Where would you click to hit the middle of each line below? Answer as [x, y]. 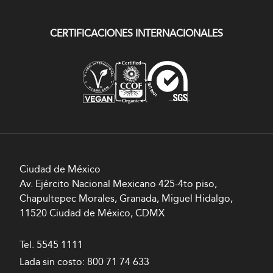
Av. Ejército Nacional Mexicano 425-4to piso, [118, 185]
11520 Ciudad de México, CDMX [92, 214]
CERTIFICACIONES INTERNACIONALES [136, 34]
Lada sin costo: [53, 263]
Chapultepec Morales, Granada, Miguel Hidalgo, [126, 199]
